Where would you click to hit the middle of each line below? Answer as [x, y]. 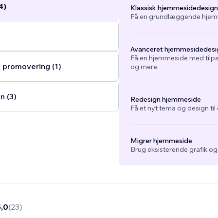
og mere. [144, 67]
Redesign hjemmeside [165, 100]
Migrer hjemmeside [161, 141]
